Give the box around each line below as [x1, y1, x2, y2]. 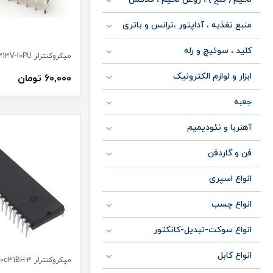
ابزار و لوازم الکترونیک [173, 71, 252, 82]
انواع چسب [211, 199, 252, 210]
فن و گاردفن [208, 147, 252, 159]
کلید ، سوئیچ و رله [184, 45, 252, 57]
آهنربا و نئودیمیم [187, 122, 252, 133]
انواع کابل [218, 250, 252, 261]
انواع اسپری [209, 173, 252, 185]
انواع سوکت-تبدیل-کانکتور [154, 224, 252, 236]
